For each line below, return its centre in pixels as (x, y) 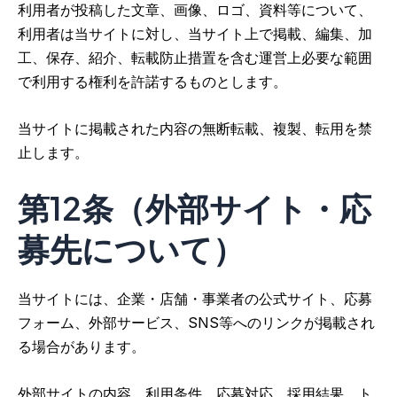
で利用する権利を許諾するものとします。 (152, 81)
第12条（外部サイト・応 (195, 208)
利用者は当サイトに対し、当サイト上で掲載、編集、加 (195, 33)
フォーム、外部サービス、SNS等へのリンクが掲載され (196, 323)
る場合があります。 (82, 347)
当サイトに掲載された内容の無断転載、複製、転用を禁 (195, 128)
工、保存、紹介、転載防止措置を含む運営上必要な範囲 (195, 57)
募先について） (131, 249)
